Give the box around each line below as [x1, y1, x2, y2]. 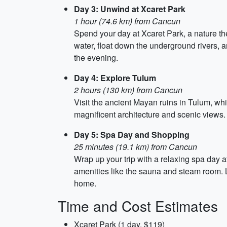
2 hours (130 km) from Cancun [74, 84, 182, 96]
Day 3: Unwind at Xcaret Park [74, 3, 185, 15]
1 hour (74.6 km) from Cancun [74, 15, 180, 27]
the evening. [74, 52, 118, 63]
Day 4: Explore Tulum [74, 72, 156, 84]
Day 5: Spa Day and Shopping [74, 129, 190, 140]
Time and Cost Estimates [58, 196, 218, 216]
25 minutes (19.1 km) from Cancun [74, 141, 197, 153]
